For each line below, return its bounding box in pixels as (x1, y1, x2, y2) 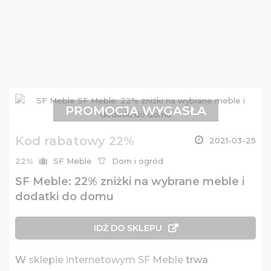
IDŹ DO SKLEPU (93, 223, 162, 233)
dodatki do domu (15, 190, 114, 203)
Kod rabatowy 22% (15, 134, 134, 148)
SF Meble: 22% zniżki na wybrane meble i (15, 175, 244, 188)
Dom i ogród (112, 156, 163, 166)
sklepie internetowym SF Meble (28, 254, 183, 266)
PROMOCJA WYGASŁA (65, 103, 206, 118)
